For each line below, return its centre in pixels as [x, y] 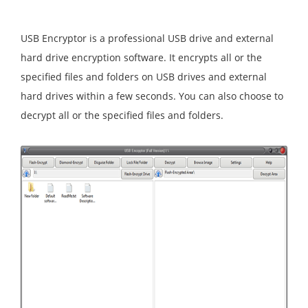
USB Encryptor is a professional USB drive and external [147, 38]
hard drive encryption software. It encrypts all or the [141, 57]
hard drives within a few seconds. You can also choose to [152, 96]
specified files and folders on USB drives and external [144, 77]
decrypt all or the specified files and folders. [122, 115]
